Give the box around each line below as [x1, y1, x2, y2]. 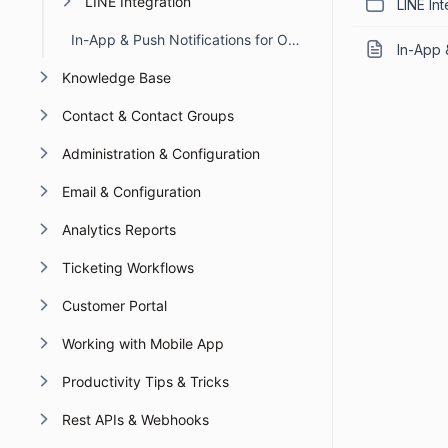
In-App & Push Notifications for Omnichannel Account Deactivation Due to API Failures [288, 31, 300, 48]
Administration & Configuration [61, 145, 260, 162]
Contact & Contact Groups [61, 107, 234, 124]
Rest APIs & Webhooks [61, 411, 209, 428]
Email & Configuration [61, 183, 201, 200]
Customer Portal [61, 297, 167, 314]
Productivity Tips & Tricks [61, 373, 229, 390]
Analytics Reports [61, 221, 176, 238]
